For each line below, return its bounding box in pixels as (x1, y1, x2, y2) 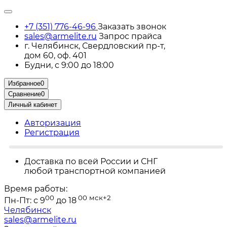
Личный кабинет (8, 101, 57, 108)
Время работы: (4, 184, 67, 194)
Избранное (8, 80, 41, 87)
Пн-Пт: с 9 (4, 196, 45, 206)
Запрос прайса (99, 31, 162, 41)
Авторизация (24, 118, 81, 128)
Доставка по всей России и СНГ (24, 157, 158, 166)
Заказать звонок (98, 22, 166, 31)
